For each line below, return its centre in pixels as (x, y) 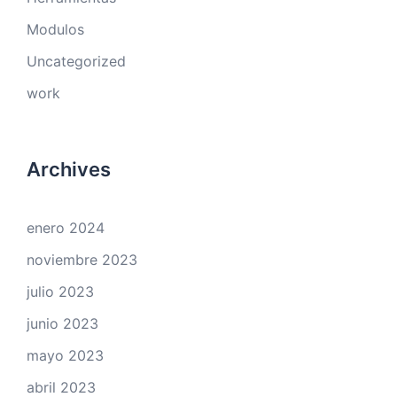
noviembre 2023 (82, 260)
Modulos (55, 30)
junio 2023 (62, 324)
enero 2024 (66, 228)
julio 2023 (60, 292)
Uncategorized (76, 62)
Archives (69, 170)
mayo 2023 (65, 356)
